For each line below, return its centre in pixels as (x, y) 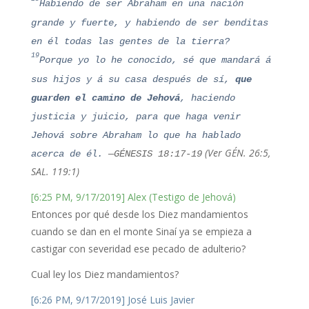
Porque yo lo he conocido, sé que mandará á (155, 60)
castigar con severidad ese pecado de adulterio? (138, 249)
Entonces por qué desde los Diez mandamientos (139, 214)
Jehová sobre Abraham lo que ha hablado (136, 135)
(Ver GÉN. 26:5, (236, 153)
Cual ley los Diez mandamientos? (104, 274)
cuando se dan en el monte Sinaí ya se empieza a (141, 231)
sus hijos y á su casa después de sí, (133, 79)
